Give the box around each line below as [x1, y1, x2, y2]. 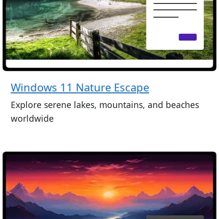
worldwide [10, 112, 54, 124]
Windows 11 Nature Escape [10, 80, 149, 94]
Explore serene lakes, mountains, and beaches [10, 98, 199, 110]
